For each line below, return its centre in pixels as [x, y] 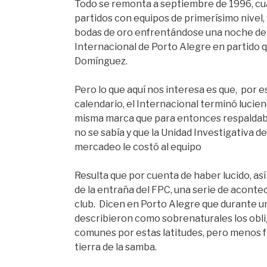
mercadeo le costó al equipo [138, 147]
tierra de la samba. [116, 247]
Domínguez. [101, 61]
